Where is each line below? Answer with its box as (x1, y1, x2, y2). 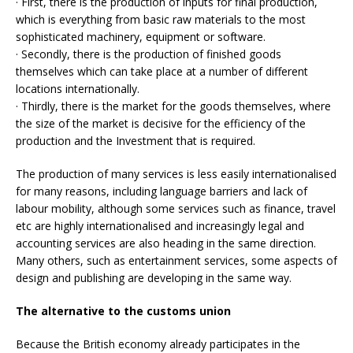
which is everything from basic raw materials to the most (16, 12, 306, 28)
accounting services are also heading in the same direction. (16, 236, 316, 251)
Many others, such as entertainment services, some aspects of (16, 253, 337, 269)
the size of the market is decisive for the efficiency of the (16, 116, 306, 132)
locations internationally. (16, 81, 139, 97)
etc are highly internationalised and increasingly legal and (16, 218, 304, 234)
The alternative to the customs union (16, 303, 231, 319)
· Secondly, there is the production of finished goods (16, 46, 281, 62)
